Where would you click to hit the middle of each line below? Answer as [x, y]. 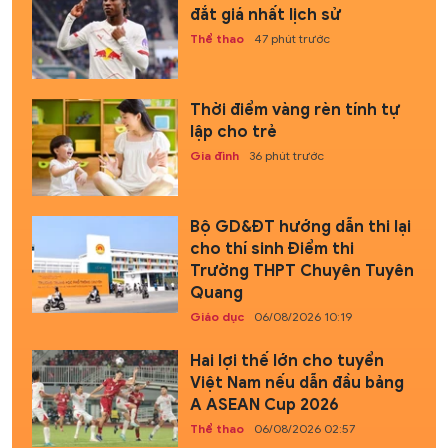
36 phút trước [286, 155]
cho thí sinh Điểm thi [271, 249]
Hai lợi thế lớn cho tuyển [286, 361]
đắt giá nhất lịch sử [265, 14]
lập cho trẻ [233, 131]
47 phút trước [291, 38]
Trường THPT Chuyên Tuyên [301, 271]
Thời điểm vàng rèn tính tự [294, 109]
